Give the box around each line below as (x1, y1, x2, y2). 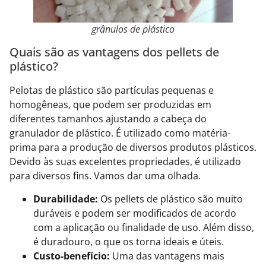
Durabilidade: (33, 192, 98, 205)
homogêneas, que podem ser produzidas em (9, 98, 211, 112)
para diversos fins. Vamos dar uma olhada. (9, 169, 201, 183)
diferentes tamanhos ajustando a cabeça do (9, 112, 207, 126)
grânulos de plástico (91, 23, 175, 36)
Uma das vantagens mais (112, 249, 224, 262)
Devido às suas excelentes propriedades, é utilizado (9, 155, 241, 169)
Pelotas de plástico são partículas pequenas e (9, 84, 214, 97)
